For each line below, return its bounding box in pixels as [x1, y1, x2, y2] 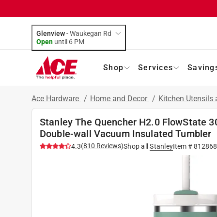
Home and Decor [90, 93, 149, 103]
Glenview [36, 29, 65, 37]
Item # [173, 142, 194, 150]
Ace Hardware [31, 93, 81, 103]
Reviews [95, 141, 121, 150]
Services [138, 62, 173, 72]
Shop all [124, 142, 148, 150]
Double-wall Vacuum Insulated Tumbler [40, 127, 212, 139]
